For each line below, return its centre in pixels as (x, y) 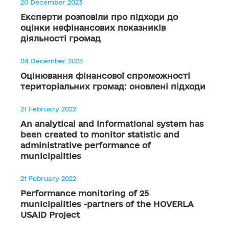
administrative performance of (86, 145)
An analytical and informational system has (112, 124)
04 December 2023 (52, 61)
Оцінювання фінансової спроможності (105, 76)
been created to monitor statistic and (100, 134)
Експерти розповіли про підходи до (99, 17)
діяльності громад (61, 38)
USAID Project (50, 215)
